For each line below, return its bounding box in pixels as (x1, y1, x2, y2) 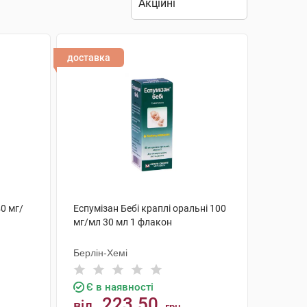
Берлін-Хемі (73, 247, 127, 258)
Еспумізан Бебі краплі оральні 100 (73, 203, 226, 214)
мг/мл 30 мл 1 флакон (73, 217, 172, 228)
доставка (66, 52, 110, 63)
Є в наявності (86, 281, 153, 293)
